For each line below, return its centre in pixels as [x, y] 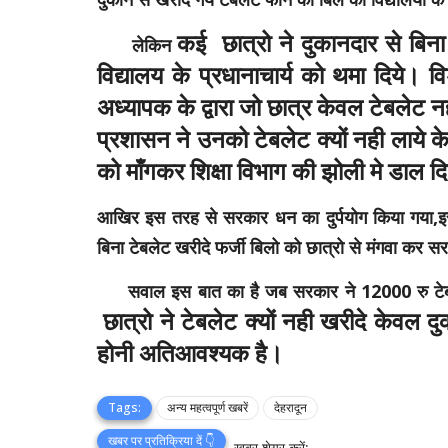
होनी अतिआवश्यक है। [190, 353]
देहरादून [290, 408]
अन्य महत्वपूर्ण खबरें [207, 408]
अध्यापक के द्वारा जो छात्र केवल [233, 107]
